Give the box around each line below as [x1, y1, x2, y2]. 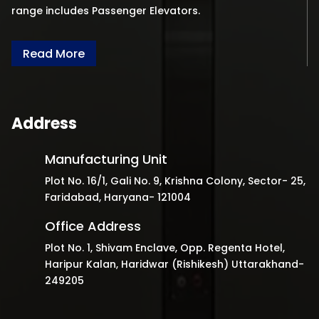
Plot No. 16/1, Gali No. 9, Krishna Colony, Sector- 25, [45, 174, 305, 189]
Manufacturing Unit [45, 150, 167, 169]
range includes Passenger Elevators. [11, 3, 200, 18]
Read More [22, 45, 85, 62]
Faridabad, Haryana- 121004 [45, 190, 191, 205]
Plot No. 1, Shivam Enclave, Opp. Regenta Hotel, [45, 241, 285, 256]
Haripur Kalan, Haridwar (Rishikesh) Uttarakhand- [45, 257, 304, 272]
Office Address [45, 217, 141, 236]
